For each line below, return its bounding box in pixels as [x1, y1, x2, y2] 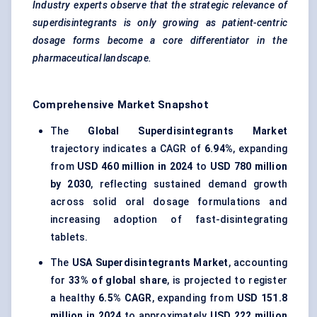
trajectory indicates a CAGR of [50, 143, 205, 155]
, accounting [228, 257, 287, 269]
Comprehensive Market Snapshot [33, 98, 209, 112]
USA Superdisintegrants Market [71, 257, 229, 269]
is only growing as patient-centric [123, 17, 287, 29]
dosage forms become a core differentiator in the [33, 35, 287, 47]
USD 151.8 [236, 292, 287, 304]
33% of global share [69, 275, 168, 287]
